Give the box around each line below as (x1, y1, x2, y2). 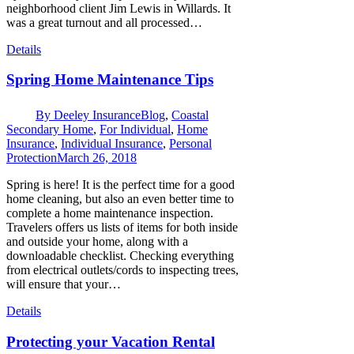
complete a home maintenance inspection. (6, 206, 213, 220)
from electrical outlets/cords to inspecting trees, (6, 263, 239, 277)
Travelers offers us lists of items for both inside (6, 220, 238, 235)
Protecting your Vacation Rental (6, 333, 215, 350)
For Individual (100, 122, 171, 137)
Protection (6, 151, 57, 165)
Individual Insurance (61, 137, 163, 151)
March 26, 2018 (57, 151, 137, 165)
